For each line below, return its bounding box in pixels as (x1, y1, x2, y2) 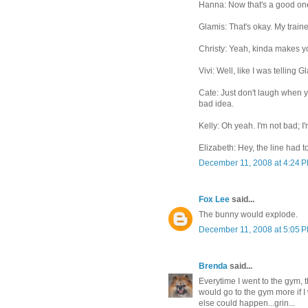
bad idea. (199, 99, 234, 109)
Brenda (199, 261, 228, 272)
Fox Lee (199, 195, 230, 205)
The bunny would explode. (199, 210, 298, 220)
